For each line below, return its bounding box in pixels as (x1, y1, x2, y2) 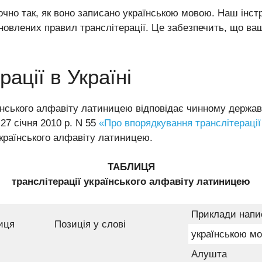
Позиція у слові (54, 218, 126, 230)
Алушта (191, 248, 227, 260)
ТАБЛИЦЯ (107, 161, 155, 173)
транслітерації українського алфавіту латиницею (12, 176, 250, 187)
